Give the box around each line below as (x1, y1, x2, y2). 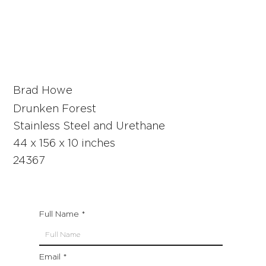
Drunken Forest (13, 104, 97, 115)
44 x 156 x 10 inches (13, 138, 116, 150)
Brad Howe (13, 85, 73, 97)
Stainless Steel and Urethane (13, 121, 166, 132)
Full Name (39, 210, 80, 219)
